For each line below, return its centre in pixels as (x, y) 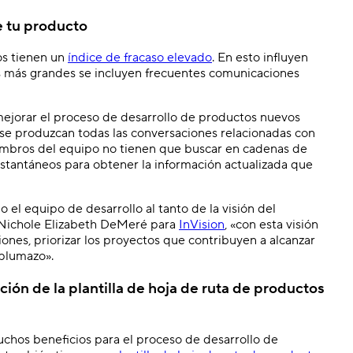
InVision (202, 225)
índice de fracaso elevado (140, 58)
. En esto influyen (260, 58)
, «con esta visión (271, 225)
